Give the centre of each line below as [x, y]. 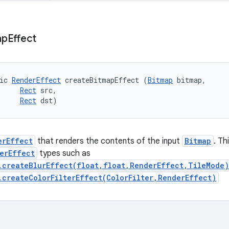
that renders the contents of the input [109, 141]
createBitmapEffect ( [104, 80]
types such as [64, 153]
